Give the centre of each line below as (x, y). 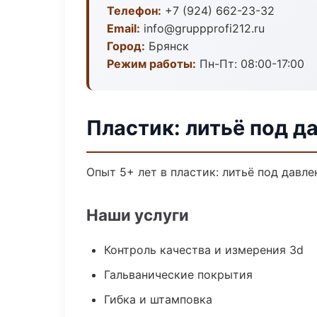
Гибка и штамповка (158, 299)
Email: (123, 28)
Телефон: (134, 11)
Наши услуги (138, 215)
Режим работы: (151, 64)
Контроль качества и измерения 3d (204, 250)
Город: (126, 46)
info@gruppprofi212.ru (202, 28)
